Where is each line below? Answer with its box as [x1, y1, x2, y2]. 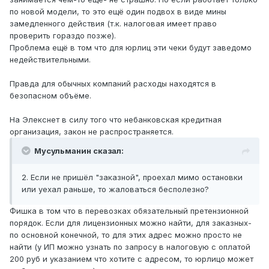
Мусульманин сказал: [34, 146, 124, 156]
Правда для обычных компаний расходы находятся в [10, 79, 216, 89]
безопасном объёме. [10, 91, 91, 101]
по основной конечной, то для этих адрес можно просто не [10, 230, 242, 240]
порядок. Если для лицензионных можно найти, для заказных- [10, 218, 252, 228]
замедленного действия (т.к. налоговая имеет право [10, 19, 217, 29]
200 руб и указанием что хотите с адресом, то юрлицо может [10, 254, 253, 264]
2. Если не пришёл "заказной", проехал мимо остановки [22, 172, 243, 183]
